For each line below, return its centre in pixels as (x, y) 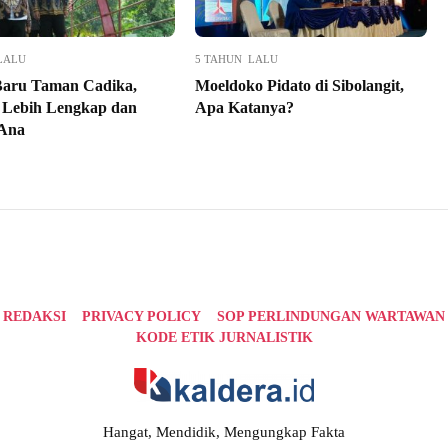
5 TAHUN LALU (236, 59)
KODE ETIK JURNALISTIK (224, 338)
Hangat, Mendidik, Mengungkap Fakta (224, 431)
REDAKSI (34, 317)
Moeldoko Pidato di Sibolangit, (299, 86)
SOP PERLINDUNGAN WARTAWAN (331, 317)
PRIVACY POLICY (141, 317)
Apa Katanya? (244, 108)
